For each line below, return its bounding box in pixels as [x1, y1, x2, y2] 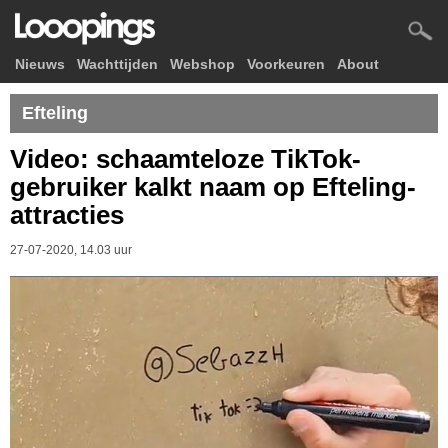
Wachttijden [77, 56, 158, 72]
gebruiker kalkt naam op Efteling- [10, 172, 416, 202]
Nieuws [15, 56, 65, 72]
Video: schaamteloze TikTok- [10, 144, 361, 174]
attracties [10, 200, 124, 230]
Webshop [170, 56, 235, 72]
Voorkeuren [247, 56, 325, 72]
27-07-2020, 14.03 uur [10, 243, 132, 257]
